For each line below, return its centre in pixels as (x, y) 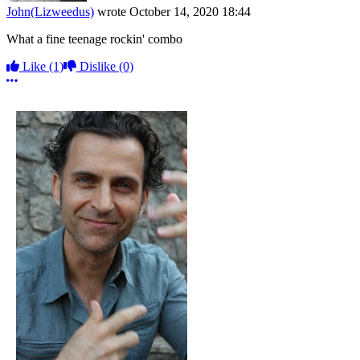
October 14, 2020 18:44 (190, 11)
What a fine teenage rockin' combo (94, 39)
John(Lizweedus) (50, 11)
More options (51, 80)
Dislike (98, 66)
